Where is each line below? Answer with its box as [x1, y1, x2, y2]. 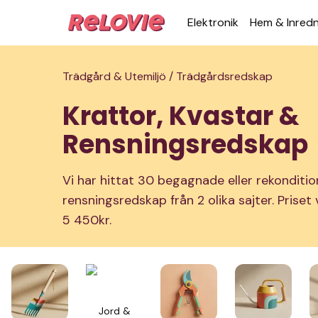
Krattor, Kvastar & [62, 98, 300, 134]
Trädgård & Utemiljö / [62, 69, 176, 84]
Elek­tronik [187, 15, 238, 30]
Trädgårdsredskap [176, 69, 273, 84]
